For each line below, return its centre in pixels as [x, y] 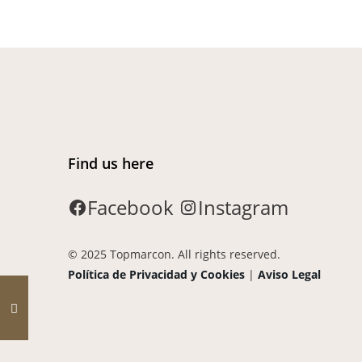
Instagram [243, 207]
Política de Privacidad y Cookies [156, 274]
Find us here [111, 163]
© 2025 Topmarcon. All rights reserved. [174, 254]
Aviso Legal [289, 274]
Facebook [130, 207]
